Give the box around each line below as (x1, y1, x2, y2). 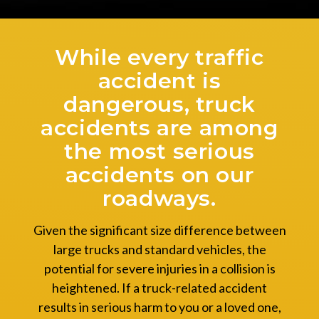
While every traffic (55, 44, 264, 71)
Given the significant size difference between (33, 222, 286, 239)
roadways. (103, 185, 216, 212)
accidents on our (65, 162, 254, 189)
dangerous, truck (63, 91, 256, 118)
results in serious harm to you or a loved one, (38, 299, 281, 315)
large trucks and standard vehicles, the (53, 241, 266, 258)
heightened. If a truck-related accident (52, 280, 267, 296)
